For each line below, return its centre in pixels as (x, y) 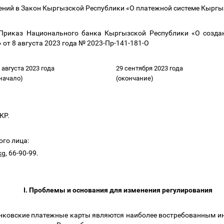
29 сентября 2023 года (150, 68)
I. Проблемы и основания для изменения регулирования (118, 190)
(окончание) (135, 78)
